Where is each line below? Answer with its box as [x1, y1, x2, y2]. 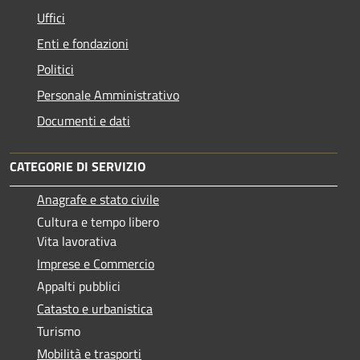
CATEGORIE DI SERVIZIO [10, 156, 145, 176]
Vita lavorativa [37, 231, 117, 251]
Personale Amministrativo [37, 84, 179, 104]
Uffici [37, 7, 65, 27]
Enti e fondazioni [37, 33, 129, 53]
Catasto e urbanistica [37, 298, 153, 318]
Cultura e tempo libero [37, 211, 159, 231]
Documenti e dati [37, 110, 130, 130]
